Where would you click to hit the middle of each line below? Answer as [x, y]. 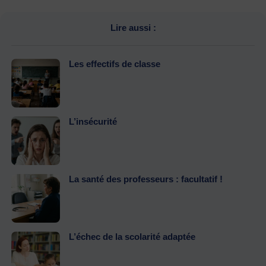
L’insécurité [93, 122]
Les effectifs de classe [115, 64]
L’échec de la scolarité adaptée [132, 237]
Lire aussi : [133, 28]
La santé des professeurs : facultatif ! [146, 179]
